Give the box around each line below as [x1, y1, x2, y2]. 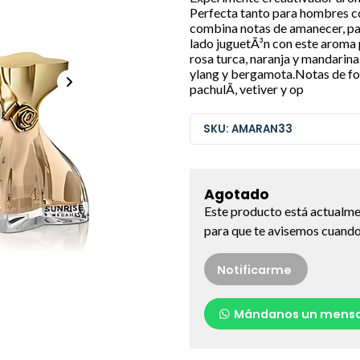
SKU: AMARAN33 [203, 121, 292, 137]
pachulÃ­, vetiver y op [190, 80, 304, 96]
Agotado [204, 185, 269, 205]
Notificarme [217, 261, 292, 278]
